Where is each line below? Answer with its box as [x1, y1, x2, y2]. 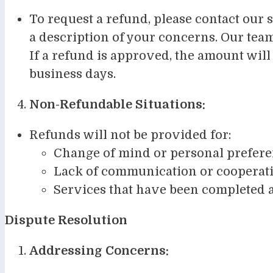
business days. [29, 66, 116, 81]
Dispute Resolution [5, 213, 127, 227]
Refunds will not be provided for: [29, 127, 232, 142]
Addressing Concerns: [29, 243, 169, 258]
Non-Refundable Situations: [29, 97, 205, 112]
